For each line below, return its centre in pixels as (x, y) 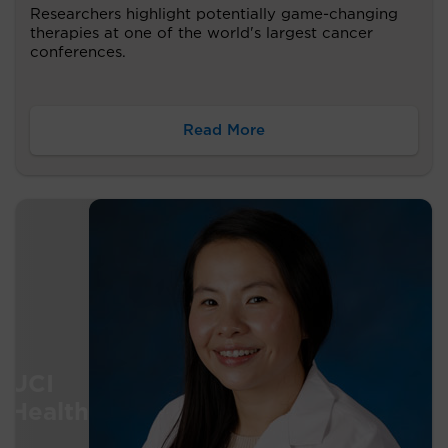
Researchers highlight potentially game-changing (214, 14)
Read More (224, 130)
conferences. (78, 52)
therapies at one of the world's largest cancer (201, 33)
